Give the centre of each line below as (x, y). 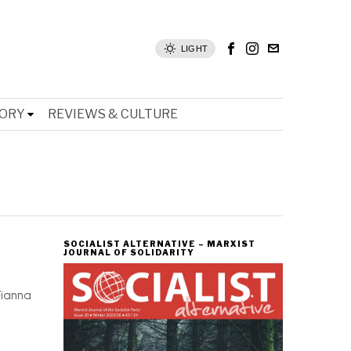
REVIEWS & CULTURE (113, 114)
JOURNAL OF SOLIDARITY (129, 252)
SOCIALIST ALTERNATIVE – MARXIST (159, 243)
